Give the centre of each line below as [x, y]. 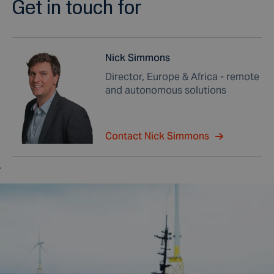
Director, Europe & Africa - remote [182, 76]
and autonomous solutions [166, 90]
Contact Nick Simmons [157, 136]
